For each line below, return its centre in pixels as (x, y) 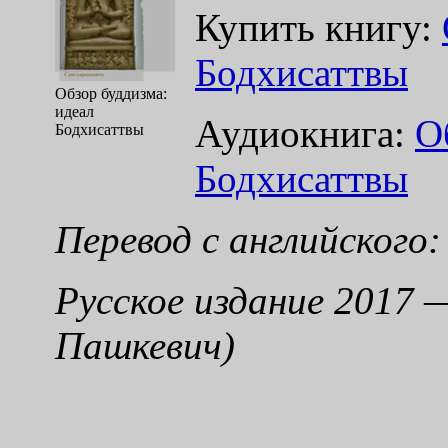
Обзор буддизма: (111, 93)
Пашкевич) (145, 345)
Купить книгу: (318, 27)
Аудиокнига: (305, 133)
